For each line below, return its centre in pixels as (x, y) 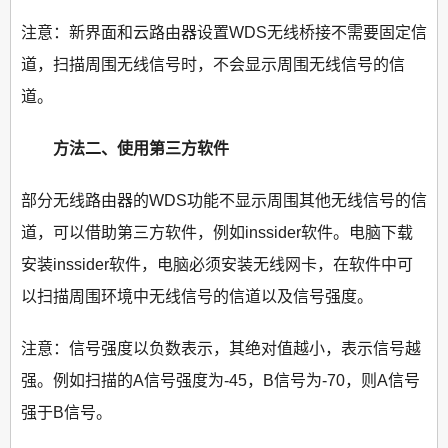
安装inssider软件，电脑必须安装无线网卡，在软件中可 (217, 265)
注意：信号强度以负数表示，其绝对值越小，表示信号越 (221, 349)
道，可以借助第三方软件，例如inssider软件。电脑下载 (217, 233)
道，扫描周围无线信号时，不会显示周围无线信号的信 (213, 65)
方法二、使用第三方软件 (125, 149)
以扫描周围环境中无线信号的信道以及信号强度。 (197, 297)
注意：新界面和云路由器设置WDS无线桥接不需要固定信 (224, 33)
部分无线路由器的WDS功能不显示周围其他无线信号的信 (224, 201)
